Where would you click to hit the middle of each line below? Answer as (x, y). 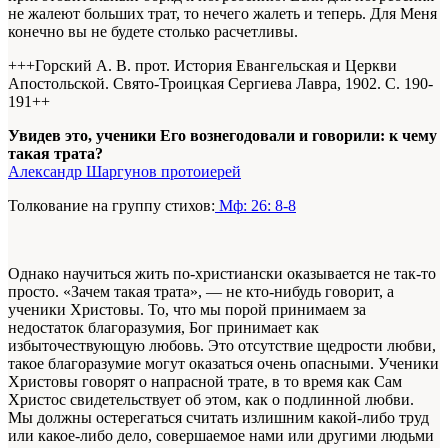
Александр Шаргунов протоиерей (124, 172)
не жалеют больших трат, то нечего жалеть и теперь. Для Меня (222, 14)
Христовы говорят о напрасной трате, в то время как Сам (205, 382)
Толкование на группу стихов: (111, 206)
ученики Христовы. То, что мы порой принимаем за (187, 310)
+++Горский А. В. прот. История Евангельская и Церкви (202, 66)
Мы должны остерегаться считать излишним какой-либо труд (218, 418)
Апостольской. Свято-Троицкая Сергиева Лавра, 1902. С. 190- (220, 84)
